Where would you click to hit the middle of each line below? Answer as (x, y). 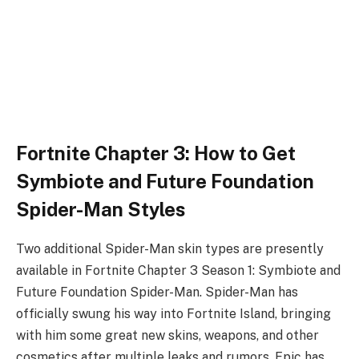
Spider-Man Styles (101, 209)
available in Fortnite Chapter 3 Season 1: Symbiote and (178, 270)
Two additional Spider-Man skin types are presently (170, 248)
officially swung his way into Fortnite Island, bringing (173, 313)
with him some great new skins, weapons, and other (167, 335)
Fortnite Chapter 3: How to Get (156, 153)
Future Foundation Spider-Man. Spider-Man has (157, 292)
